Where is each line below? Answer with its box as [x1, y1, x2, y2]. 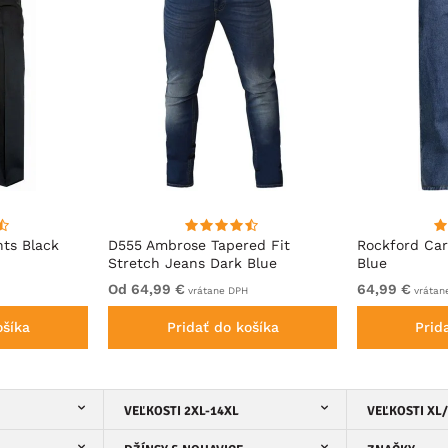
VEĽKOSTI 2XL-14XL [123, 402, 239, 419]
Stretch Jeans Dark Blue [108, 254, 278, 271]
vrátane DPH [185, 284, 249, 296]
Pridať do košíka [166, 318, 279, 335]
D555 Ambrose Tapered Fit [108, 236, 291, 253]
